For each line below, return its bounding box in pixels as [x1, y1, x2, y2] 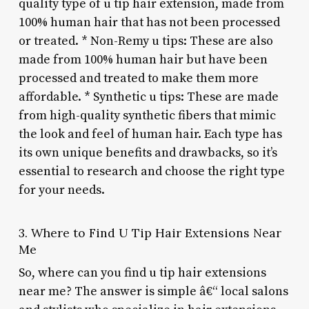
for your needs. [18, 181, 105, 198]
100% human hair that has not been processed [18, 14, 280, 30]
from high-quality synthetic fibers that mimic [18, 107, 276, 123]
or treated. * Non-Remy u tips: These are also [18, 32, 273, 49]
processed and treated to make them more [18, 70, 259, 86]
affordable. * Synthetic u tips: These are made [18, 88, 279, 105]
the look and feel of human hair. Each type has [18, 126, 282, 142]
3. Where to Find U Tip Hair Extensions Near [18, 224, 281, 241]
